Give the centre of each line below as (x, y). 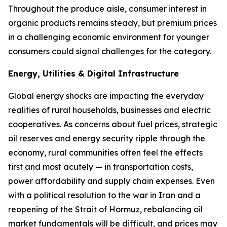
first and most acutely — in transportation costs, (101, 167)
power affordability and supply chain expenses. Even (111, 181)
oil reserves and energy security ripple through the (107, 138)
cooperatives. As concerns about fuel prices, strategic (113, 124)
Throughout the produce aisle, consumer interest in (107, 9)
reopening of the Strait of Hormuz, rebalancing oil (105, 209)
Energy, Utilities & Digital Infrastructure (93, 73)
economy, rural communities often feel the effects (105, 153)
